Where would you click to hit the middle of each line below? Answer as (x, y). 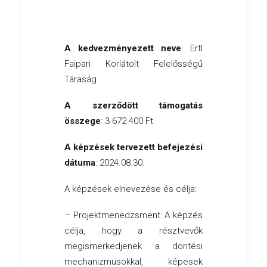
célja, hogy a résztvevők (133, 231)
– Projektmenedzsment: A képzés (133, 215)
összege (83, 121)
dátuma (80, 163)
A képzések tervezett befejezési (133, 148)
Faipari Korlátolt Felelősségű (133, 64)
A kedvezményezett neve (123, 49)
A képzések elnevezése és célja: (131, 189)
